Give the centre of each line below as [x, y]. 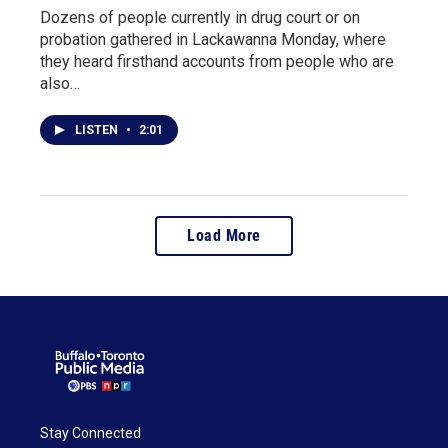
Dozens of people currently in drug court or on [200, 18]
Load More [224, 236]
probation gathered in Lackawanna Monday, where [213, 40]
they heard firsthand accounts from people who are [217, 62]
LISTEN [98, 130]
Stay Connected [90, 432]
